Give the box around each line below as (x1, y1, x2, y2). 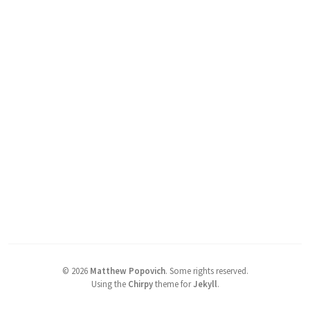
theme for (152, 277, 193, 289)
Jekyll (192, 277, 217, 289)
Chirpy (127, 277, 153, 289)
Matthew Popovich (89, 264, 165, 276)
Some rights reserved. (169, 264, 248, 276)
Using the (91, 277, 128, 289)
